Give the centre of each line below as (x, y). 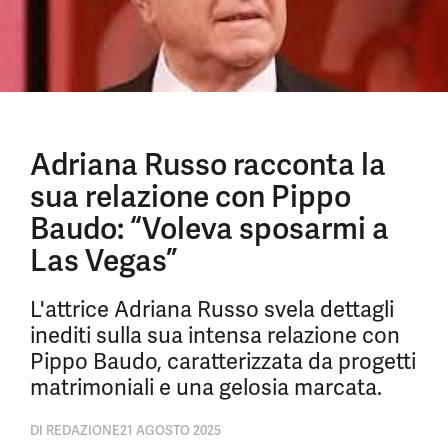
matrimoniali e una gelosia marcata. (206, 387)
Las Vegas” (103, 260)
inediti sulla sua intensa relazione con (215, 335)
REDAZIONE (81, 430)
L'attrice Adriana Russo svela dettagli (212, 309)
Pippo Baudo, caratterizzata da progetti (223, 361)
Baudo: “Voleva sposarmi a (209, 228)
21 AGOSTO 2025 (170, 430)
